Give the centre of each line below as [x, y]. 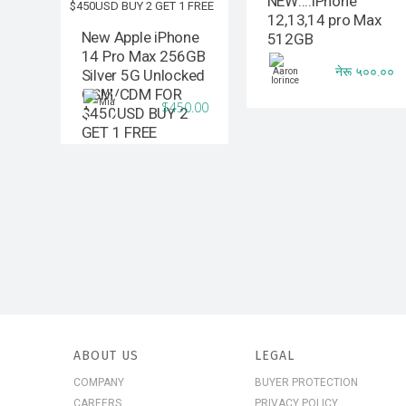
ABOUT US [106, 355]
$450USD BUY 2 [135, 114]
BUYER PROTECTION [307, 382]
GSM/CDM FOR [131, 95]
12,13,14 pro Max [324, 20]
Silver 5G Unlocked [143, 76]
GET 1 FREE [119, 133]
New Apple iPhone [140, 38]
